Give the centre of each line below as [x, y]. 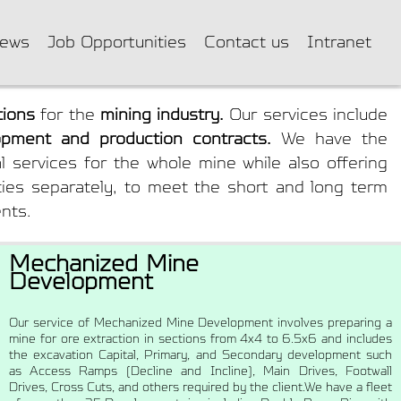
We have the [329, 138]
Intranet [339, 42]
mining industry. [162, 114]
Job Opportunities [117, 42]
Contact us [247, 42]
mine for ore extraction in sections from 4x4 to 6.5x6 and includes [200, 339]
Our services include [306, 114]
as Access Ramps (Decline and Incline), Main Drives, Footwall [200, 371]
